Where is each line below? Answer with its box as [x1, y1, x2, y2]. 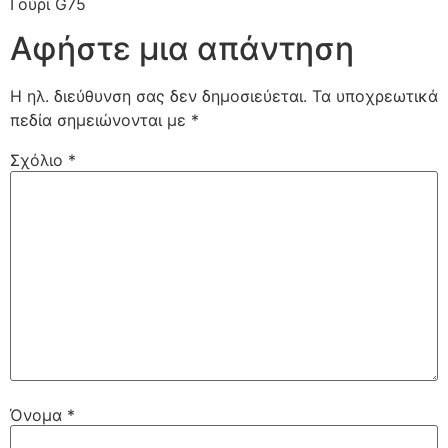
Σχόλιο [10, 150, 68, 171]
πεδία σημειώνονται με [10, 110, 191, 131]
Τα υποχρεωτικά [312, 86, 438, 107]
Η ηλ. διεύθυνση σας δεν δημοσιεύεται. [10, 86, 307, 107]
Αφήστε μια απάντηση [10, 29, 354, 69]
